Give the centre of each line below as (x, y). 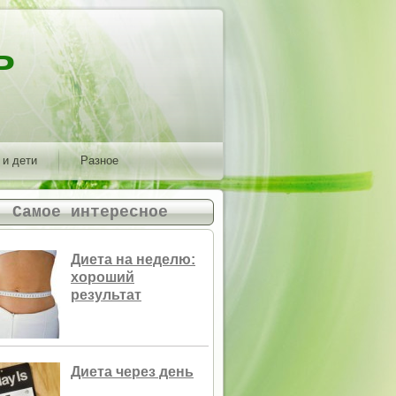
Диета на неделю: (133, 260)
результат (106, 295)
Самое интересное (90, 212)
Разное (99, 160)
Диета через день (132, 372)
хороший (103, 278)
